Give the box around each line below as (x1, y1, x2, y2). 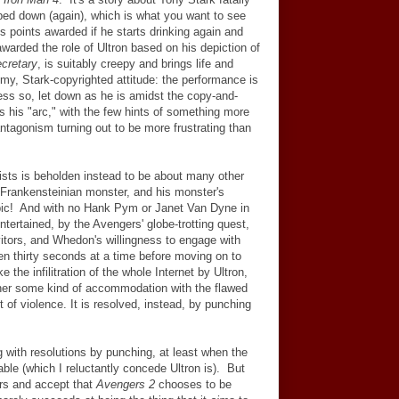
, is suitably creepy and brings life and (37, 57, 233, 70)
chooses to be (155, 378, 232, 391)
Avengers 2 (96, 378, 155, 391)
